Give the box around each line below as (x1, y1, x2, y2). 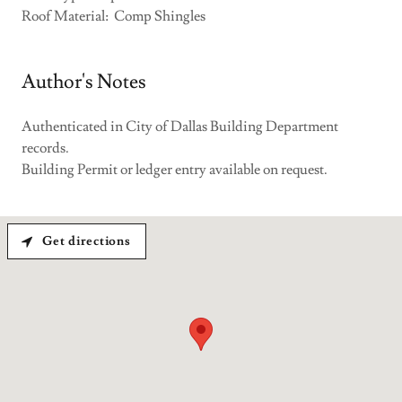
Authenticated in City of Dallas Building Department (22, 118, 338, 135)
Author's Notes (22, 69, 146, 95)
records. (22, 139, 69, 157)
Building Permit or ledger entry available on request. (22, 161, 328, 179)
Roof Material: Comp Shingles (22, 7, 205, 25)
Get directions (42, 233, 131, 249)
